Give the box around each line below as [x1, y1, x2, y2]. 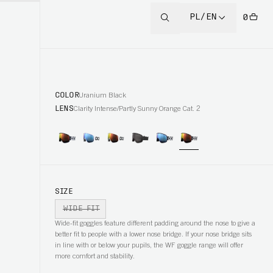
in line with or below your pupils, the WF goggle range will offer [54, 242, 243, 249]
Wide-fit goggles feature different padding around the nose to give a [54, 220, 255, 227]
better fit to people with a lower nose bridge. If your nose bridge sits [54, 231, 252, 238]
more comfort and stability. [54, 253, 135, 260]
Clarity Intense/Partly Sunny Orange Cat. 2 [73, 105, 200, 113]
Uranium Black [79, 92, 127, 99]
